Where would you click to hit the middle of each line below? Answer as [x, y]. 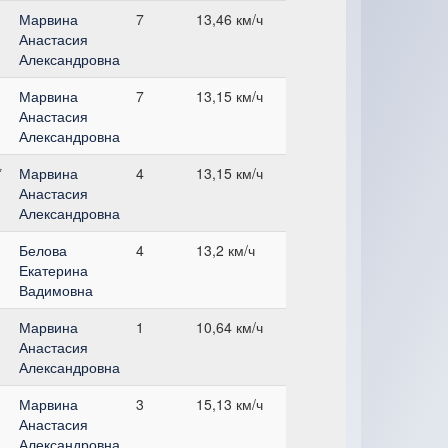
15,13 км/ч [229, 403]
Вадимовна [56, 289]
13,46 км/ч [229, 18]
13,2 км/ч [225, 249]
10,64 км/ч [229, 326]
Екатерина [53, 269]
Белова [43, 249]
